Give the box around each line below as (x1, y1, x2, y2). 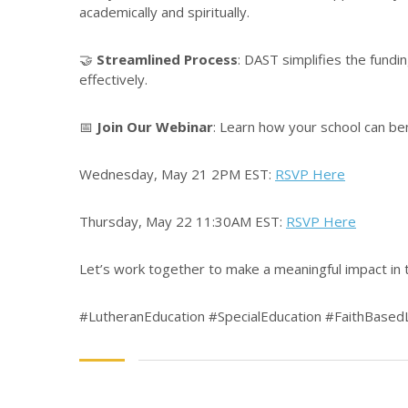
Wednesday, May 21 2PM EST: (79, 165, 275, 184)
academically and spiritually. (79, 3, 250, 22)
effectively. (79, 70, 148, 89)
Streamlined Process (97, 50, 238, 69)
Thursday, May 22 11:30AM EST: (79, 212, 286, 231)
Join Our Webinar (97, 117, 213, 137)
